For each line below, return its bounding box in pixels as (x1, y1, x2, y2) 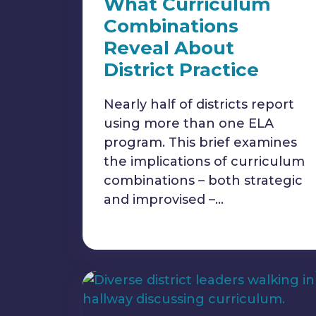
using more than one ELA (104, 116, 274, 131)
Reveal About (104, 37, 234, 59)
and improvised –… (104, 192, 224, 207)
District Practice (104, 59, 259, 81)
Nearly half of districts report (104, 97, 294, 112)
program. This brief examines (104, 135, 297, 150)
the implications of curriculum (104, 154, 305, 169)
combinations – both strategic (104, 173, 303, 188)
